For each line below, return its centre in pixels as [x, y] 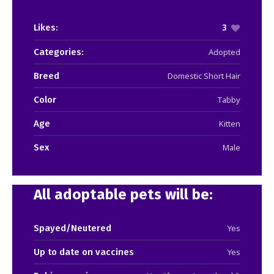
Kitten [230, 123]
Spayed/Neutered [72, 228]
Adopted [224, 52]
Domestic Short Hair [204, 76]
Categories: [59, 52]
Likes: [46, 27]
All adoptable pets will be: [123, 194]
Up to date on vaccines [84, 252]
